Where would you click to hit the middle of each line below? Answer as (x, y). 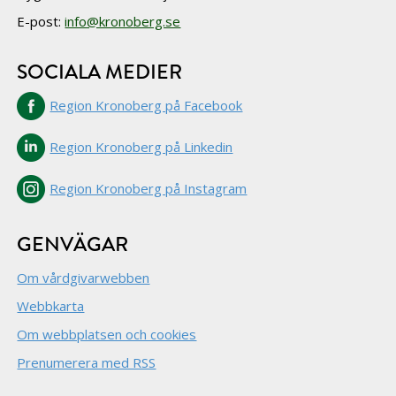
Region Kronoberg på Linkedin (141, 147)
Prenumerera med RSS (87, 362)
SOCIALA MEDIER (100, 72)
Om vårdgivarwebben (84, 278)
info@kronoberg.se (123, 21)
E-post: (41, 21)
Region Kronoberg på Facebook (146, 105)
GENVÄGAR (73, 244)
